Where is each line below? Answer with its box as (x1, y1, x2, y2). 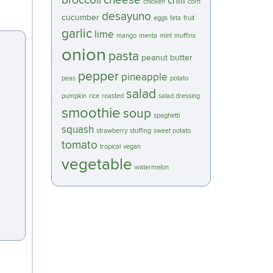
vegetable (61, 155, 132, 174)
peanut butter (141, 52, 193, 63)
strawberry (96, 127, 127, 135)
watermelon (134, 163, 169, 171)
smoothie (61, 104, 121, 122)
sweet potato (153, 127, 191, 135)
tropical (99, 143, 121, 151)
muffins (174, 32, 196, 40)
